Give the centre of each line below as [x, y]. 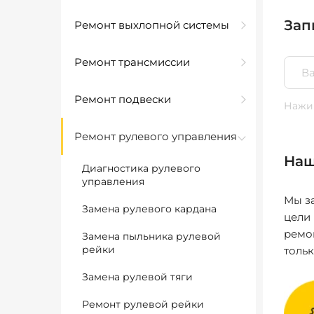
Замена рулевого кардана [149, 209]
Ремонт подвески [123, 99]
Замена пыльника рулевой [151, 236]
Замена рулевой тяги [137, 277]
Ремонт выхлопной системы [152, 25]
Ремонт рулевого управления [156, 136]
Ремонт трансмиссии [132, 62]
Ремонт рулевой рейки [143, 304]
